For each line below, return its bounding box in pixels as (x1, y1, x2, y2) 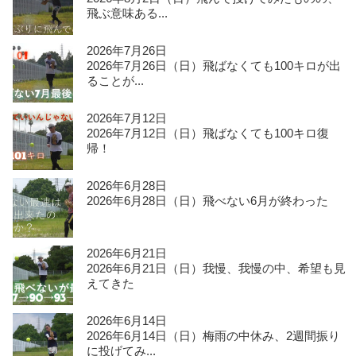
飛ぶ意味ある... (87, 6, 168, 21)
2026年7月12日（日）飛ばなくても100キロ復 (87, 126, 330, 141)
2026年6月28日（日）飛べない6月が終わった (87, 194, 329, 208)
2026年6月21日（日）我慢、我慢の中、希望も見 (87, 261, 346, 276)
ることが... (87, 74, 145, 88)
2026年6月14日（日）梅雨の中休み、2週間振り (87, 329, 341, 343)
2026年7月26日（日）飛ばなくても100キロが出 (87, 59, 342, 73)
